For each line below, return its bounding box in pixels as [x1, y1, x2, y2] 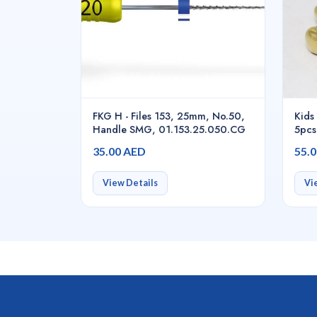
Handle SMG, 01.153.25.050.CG [93, 122, 246, 137]
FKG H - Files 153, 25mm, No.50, [93, 109, 245, 123]
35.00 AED [93, 144, 146, 158]
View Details [102, 178, 158, 189]
